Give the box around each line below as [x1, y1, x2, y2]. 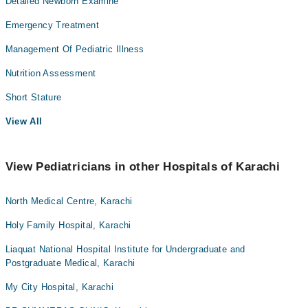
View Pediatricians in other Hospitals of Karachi [5, 160, 280, 173]
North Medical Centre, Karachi [5, 196, 133, 206]
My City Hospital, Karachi [5, 282, 114, 292]
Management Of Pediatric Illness [5, 44, 144, 54]
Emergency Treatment [5, 20, 99, 30]
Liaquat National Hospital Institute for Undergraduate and [5, 244, 245, 254]
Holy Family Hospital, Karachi [5, 220, 131, 230]
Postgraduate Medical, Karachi [5, 258, 135, 268]
